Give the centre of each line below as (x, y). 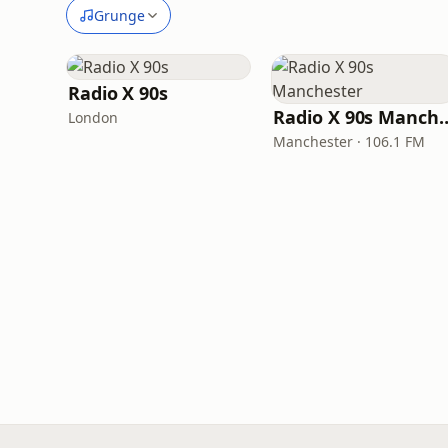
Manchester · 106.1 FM (349, 141)
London (93, 117)
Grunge (119, 15)
